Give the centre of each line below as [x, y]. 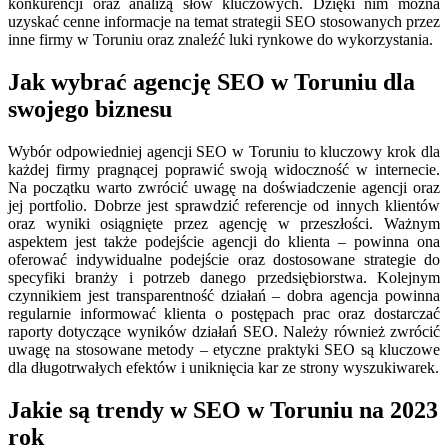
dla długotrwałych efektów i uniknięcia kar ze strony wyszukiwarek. [223, 368]
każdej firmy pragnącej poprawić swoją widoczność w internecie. [224, 170]
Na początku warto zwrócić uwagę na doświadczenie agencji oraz [224, 188]
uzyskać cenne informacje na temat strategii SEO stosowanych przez [224, 22]
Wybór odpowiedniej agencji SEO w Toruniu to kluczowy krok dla [224, 152]
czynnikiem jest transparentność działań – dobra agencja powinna [224, 296]
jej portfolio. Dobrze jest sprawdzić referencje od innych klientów [224, 206]
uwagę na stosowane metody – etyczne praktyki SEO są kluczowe [224, 350]
